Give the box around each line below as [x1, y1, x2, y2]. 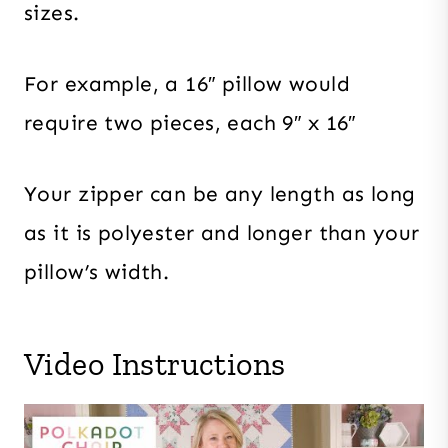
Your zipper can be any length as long [24, 180, 416, 207]
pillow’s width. [24, 258, 170, 285]
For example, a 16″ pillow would [24, 70, 351, 97]
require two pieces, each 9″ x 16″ [24, 109, 356, 136]
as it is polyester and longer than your [24, 219, 420, 246]
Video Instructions [24, 344, 286, 383]
